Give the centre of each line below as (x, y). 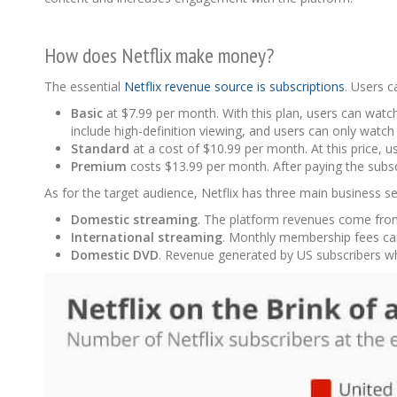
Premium (99, 167)
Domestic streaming (134, 220)
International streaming (147, 237)
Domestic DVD (115, 255)
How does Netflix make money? (159, 56)
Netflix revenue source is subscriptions (234, 87)
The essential (84, 87)
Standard (100, 149)
